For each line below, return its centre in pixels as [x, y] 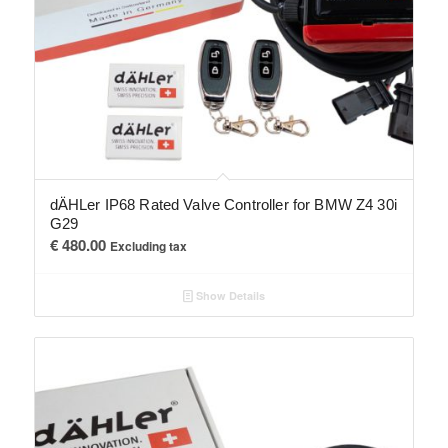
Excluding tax [148, 246]
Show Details [228, 296]
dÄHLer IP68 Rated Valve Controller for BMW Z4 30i [223, 205]
